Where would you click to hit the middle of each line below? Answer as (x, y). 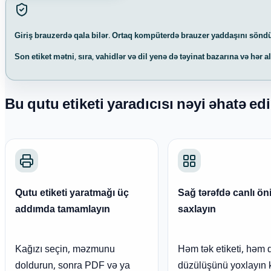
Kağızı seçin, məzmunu (65, 250)
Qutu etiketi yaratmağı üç (72, 194)
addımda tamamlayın (63, 211)
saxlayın (197, 211)
